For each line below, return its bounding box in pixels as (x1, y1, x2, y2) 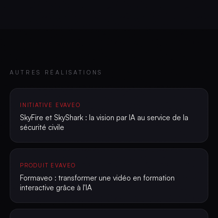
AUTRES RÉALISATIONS (10, 69, 103, 76)
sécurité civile (20, 123, 64, 132)
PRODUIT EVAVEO (20, 162, 76, 169)
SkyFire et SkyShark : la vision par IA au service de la (20, 113, 188, 122)
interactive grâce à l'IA (20, 183, 92, 192)
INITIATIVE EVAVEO (20, 102, 81, 109)
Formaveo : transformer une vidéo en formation (20, 173, 175, 182)
